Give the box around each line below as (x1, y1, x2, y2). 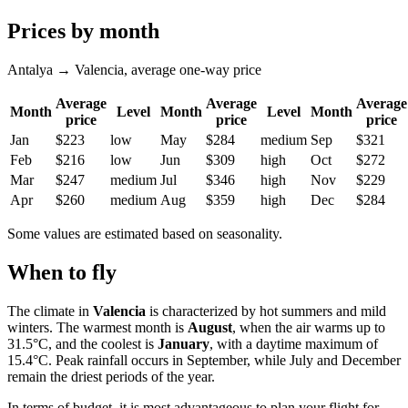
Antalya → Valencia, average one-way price (7, 61, 261, 77)
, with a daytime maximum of (209, 335, 378, 352)
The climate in (7, 302, 93, 319)
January (158, 335, 209, 352)
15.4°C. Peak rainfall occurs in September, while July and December (7, 352, 401, 368)
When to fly (7, 260, 117, 284)
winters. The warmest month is (7, 319, 188, 335)
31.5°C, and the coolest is (7, 335, 158, 352)
